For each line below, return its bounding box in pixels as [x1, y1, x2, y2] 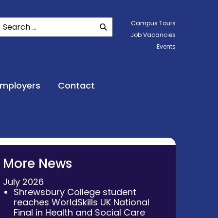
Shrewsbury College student [14, 185, 137, 198]
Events [156, 42, 176, 51]
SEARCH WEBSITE [106, 21, 166, 32]
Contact [58, 79, 95, 92]
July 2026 [2, 175, 44, 188]
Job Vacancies [130, 31, 176, 39]
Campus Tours [130, 19, 176, 27]
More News [2, 154, 72, 172]
